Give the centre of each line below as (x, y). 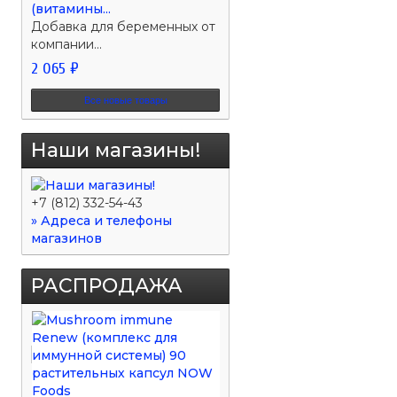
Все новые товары (125, 100)
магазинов (67, 239)
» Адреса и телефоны (102, 221)
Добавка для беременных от (124, 26)
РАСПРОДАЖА (107, 286)
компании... (67, 44)
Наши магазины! (116, 150)
